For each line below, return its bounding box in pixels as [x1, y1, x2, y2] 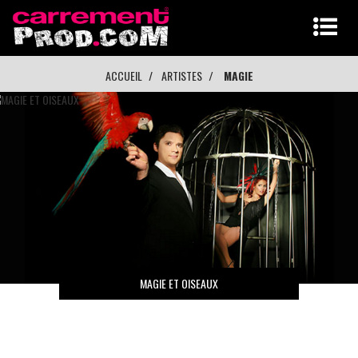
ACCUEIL [105, 67, 142, 84]
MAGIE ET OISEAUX [140, 275, 218, 292]
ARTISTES [161, 67, 202, 84]
